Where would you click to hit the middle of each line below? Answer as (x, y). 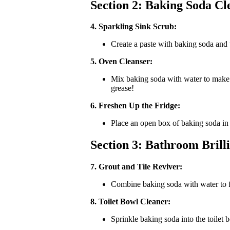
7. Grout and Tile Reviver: (136, 167)
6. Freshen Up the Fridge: (135, 106)
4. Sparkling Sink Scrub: (133, 27)
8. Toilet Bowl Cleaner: (130, 202)
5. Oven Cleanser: (121, 62)
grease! (122, 88)
